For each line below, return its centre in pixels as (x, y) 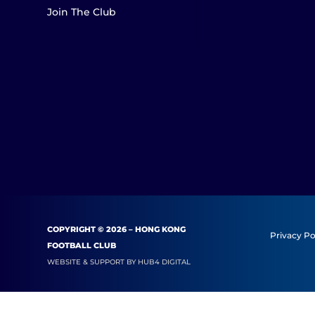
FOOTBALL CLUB (82, 245)
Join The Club (82, 12)
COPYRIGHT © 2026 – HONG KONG (117, 229)
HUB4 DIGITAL (165, 262)
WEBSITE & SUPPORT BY (93, 262)
